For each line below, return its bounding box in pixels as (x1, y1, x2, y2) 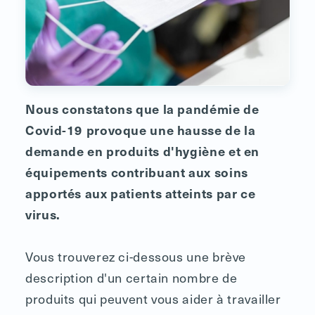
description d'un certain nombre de (25, 267, 238, 287)
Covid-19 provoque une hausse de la (25, 120, 256, 139)
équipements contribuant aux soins (25, 162, 248, 181)
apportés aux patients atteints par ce (25, 184, 256, 202)
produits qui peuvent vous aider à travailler (25, 288, 281, 308)
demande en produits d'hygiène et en (25, 141, 260, 160)
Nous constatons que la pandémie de (25, 99, 259, 117)
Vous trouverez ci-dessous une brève (25, 246, 247, 266)
